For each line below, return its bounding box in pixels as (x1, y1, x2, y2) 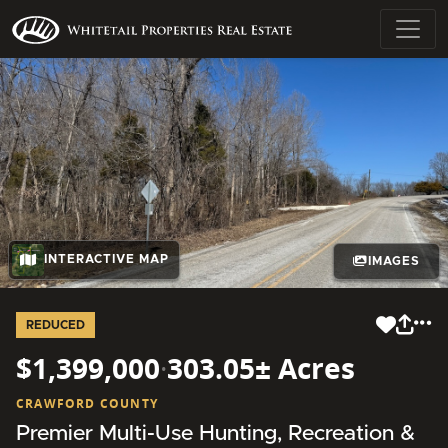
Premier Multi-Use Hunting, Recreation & (16, 422, 415, 444)
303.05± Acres (167, 348, 355, 387)
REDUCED (26, 318, 85, 331)
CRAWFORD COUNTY (16, 394, 158, 412)
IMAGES (367, 255, 420, 268)
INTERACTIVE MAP (44, 253, 169, 266)
